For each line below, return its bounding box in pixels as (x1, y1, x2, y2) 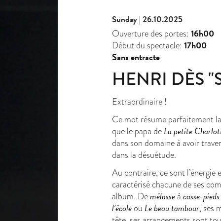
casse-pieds (183, 189, 220, 203)
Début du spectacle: (112, 39, 184, 52)
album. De (112, 190, 150, 203)
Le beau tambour (145, 201, 199, 215)
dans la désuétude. (112, 148, 176, 161)
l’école (112, 201, 134, 215)
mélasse (150, 189, 175, 203)
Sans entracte (112, 50, 160, 64)
